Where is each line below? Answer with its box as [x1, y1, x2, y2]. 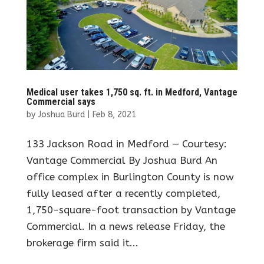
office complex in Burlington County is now [26, 171, 234, 183]
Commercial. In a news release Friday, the [26, 220, 225, 233]
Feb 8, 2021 [92, 110, 136, 120]
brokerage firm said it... [26, 237, 138, 249]
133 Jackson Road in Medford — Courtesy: [26, 138, 227, 150]
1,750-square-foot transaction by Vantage [26, 204, 236, 216]
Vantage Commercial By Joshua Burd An [26, 154, 217, 167]
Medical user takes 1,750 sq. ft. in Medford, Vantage [26, 87, 237, 98]
